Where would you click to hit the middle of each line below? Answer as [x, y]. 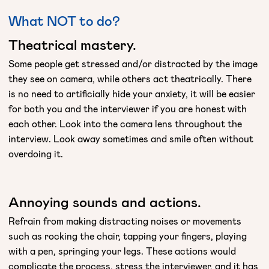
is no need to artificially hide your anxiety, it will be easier [132, 93]
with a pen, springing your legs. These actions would [122, 250]
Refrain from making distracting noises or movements [125, 220]
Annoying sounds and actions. [105, 201]
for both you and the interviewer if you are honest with [128, 108]
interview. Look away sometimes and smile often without [131, 138]
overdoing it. [36, 153]
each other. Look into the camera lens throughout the [125, 123]
